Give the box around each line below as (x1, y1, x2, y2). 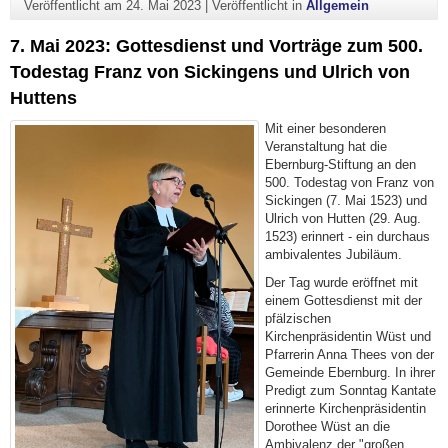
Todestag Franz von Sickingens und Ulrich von (10, 61, 410, 82)
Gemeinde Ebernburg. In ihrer (265, 364, 436, 380)
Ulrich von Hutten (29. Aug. (265, 210, 422, 226)
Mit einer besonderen (265, 120, 387, 136)
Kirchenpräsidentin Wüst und (265, 328, 432, 344)
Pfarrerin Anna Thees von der (265, 346, 435, 362)
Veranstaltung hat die (265, 138, 388, 154)
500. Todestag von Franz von (265, 174, 435, 190)
